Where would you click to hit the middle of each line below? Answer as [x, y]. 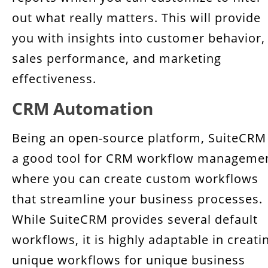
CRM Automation [83, 108]
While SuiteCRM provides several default [135, 219]
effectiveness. [54, 79]
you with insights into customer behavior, [138, 38]
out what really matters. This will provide [136, 18]
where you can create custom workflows [135, 179]
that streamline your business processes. [137, 199]
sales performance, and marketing [117, 58]
